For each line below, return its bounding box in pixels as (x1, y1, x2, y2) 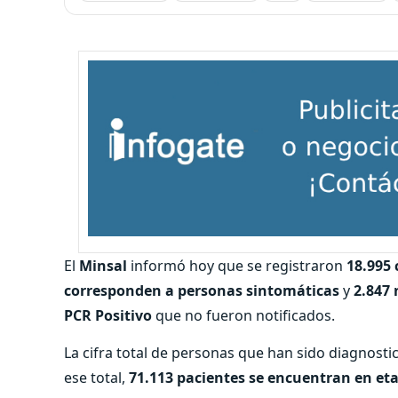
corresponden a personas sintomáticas (64, 280, 339, 300)
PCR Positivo (64, 305, 152, 325)
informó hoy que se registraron (127, 255, 346, 275)
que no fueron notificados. (152, 305, 335, 325)
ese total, (64, 367, 129, 387)
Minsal (79, 255, 127, 275)
